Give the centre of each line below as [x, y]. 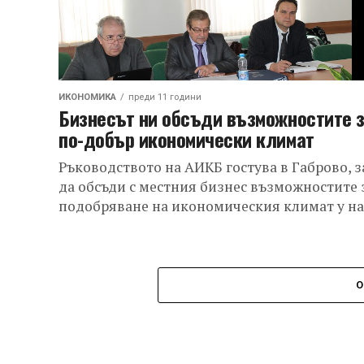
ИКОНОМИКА [87, 97]
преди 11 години [165, 97]
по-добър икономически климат [186, 139]
